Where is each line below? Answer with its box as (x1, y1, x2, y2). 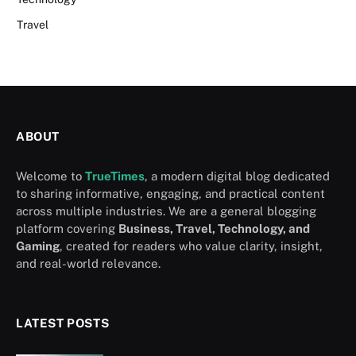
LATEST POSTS (16, 315, 110, 330)
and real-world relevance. (16, 256, 161, 270)
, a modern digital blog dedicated (145, 168, 330, 183)
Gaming (16, 238, 60, 253)
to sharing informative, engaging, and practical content (16, 186, 325, 200)
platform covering (16, 221, 118, 235)
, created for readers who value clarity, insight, (60, 238, 323, 253)
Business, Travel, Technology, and (118, 221, 310, 235)
